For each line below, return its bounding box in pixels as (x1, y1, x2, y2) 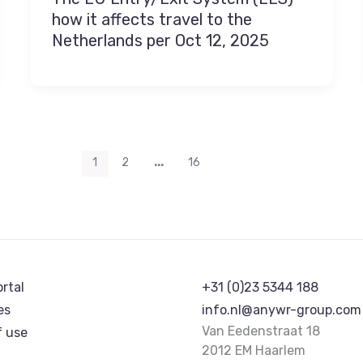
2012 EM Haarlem (202, 343, 305, 358)
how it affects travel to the (52, 10, 253, 30)
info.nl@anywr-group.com (202, 302, 361, 318)
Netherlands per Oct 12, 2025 (52, 31, 270, 51)
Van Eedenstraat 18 (202, 323, 320, 339)
